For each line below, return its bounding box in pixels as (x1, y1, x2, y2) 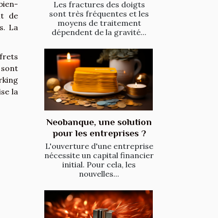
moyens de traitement (57, 18, 141, 28)
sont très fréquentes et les (49, 8, 149, 18)
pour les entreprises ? (52, 127, 146, 138)
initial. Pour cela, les (62, 159, 136, 169)
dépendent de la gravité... (52, 27, 146, 37)
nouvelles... (79, 168, 119, 179)
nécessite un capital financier (44, 150, 154, 160)
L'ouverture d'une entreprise (45, 141, 153, 151)
